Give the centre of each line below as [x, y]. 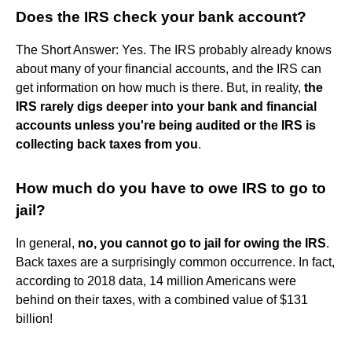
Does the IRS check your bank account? [161, 16]
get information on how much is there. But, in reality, [160, 87]
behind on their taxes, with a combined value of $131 [162, 299]
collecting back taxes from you [107, 144]
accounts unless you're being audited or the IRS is [166, 125]
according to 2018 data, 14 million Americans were [156, 280]
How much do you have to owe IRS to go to [171, 188]
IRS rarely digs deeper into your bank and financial [166, 106]
